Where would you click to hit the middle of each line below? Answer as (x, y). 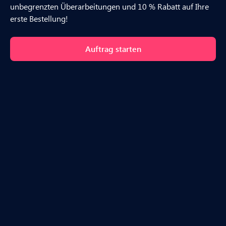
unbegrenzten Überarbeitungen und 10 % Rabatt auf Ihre (109, 7)
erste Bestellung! (39, 19)
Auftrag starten (113, 49)
